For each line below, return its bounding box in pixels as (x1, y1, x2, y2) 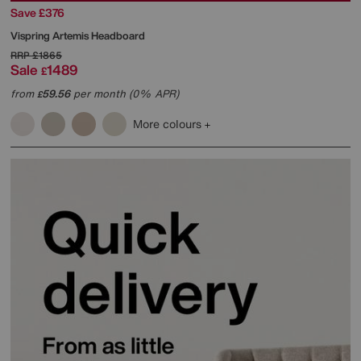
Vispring (10, 28, 52, 44)
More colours (133, 115, 205, 133)
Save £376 (10, 4, 64, 22)
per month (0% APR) (70, 86, 179, 102)
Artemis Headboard (52, 28, 145, 44)
